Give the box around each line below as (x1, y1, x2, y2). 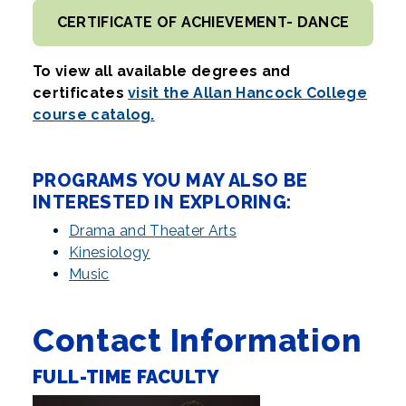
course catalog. (33, 106, 155, 124)
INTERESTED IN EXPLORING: (33, 191, 292, 214)
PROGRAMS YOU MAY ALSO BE (33, 169, 308, 192)
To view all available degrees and (33, 63, 291, 81)
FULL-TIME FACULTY (33, 366, 220, 389)
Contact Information (33, 322, 362, 360)
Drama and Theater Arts (69, 222, 237, 240)
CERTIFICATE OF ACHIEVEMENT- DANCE (56, 14, 350, 32)
